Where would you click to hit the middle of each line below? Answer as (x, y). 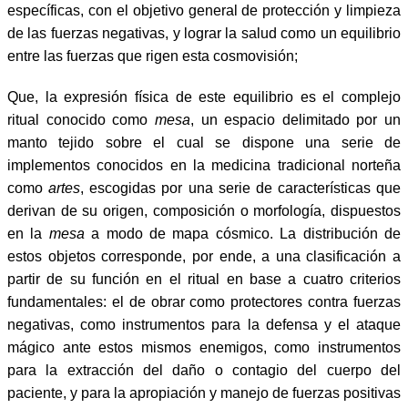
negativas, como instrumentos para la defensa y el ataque (204, 324)
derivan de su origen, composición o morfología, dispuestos (204, 210)
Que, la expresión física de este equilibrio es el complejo (204, 97)
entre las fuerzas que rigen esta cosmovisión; (153, 56)
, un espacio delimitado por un (295, 119)
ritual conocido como (81, 119)
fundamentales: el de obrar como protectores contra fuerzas (204, 301)
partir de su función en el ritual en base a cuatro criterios (204, 279)
